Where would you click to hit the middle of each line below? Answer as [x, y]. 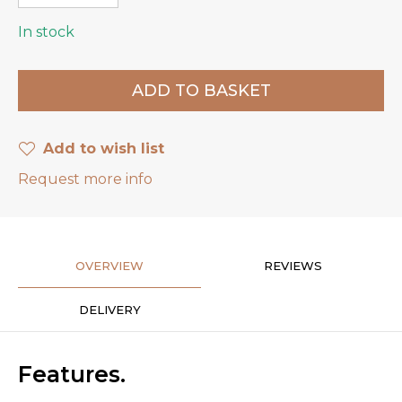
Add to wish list [104, 149]
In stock [46, 32]
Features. [72, 375]
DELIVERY [109, 310]
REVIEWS [293, 266]
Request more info [85, 179]
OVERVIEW [109, 266]
